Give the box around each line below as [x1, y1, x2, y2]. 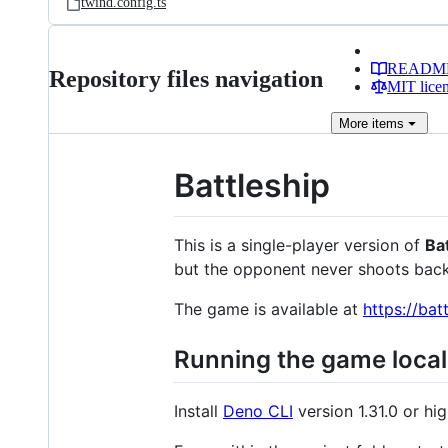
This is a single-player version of [174, 234, 425, 255]
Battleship [174, 166, 330, 205]
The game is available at [174, 298, 363, 319]
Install [174, 400, 223, 421]
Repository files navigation [49, 66, 323, 92]
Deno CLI [223, 400, 293, 421]
